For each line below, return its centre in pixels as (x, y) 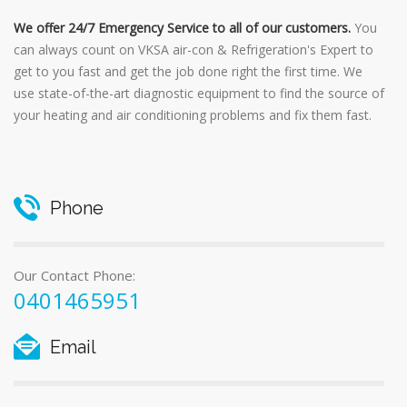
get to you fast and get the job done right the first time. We (188, 71)
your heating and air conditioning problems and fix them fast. (193, 114)
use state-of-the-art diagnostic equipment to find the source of (199, 93)
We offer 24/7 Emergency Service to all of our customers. (182, 27)
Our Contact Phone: (74, 275)
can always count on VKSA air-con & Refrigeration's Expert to (194, 49)
